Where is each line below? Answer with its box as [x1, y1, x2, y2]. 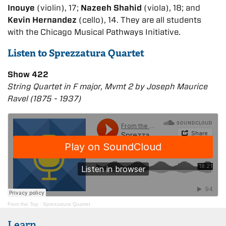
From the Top [8, 201, 38, 207]
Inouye [8, 3, 35, 13]
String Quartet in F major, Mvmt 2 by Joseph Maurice [8, 81, 208, 91]
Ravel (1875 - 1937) [8, 93, 81, 103]
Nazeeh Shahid [81, 3, 142, 13]
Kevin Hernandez [8, 15, 77, 25]
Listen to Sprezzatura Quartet [8, 46, 144, 60]
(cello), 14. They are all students [77, 15, 201, 25]
